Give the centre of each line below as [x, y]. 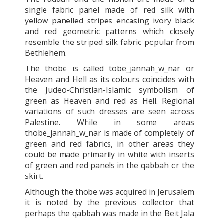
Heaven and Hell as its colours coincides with [109, 79]
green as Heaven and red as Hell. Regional [109, 100]
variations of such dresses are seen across [109, 111]
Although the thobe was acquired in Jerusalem [109, 191]
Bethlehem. [46, 53]
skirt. [34, 176]
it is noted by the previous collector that [109, 202]
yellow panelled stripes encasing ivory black [109, 20]
